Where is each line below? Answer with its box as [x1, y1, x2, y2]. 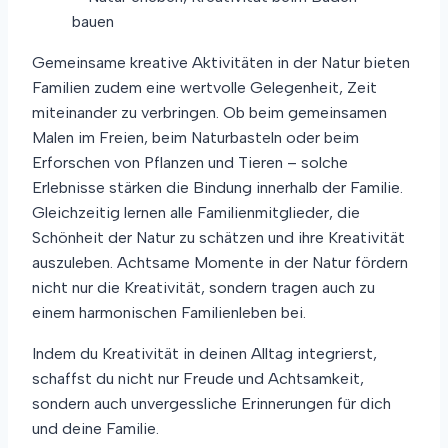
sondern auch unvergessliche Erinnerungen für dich [32, 394, 391, 414]
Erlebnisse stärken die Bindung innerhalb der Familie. [32, 178, 403, 198]
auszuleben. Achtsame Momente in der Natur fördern [32, 253, 408, 273]
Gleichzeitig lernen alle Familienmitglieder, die [32, 203, 360, 223]
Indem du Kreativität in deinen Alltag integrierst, [32, 344, 377, 364]
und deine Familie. [32, 419, 159, 439]
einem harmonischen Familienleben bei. [32, 303, 306, 323]
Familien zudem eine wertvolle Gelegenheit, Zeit [32, 78, 377, 98]
